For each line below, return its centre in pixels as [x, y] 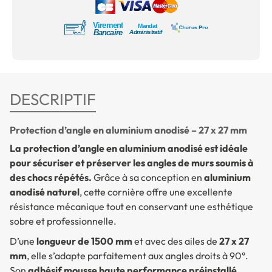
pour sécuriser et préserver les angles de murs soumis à [132, 162]
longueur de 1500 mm [84, 241]
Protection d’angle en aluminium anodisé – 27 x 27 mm [128, 130]
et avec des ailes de [176, 241]
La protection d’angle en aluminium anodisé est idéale [129, 148]
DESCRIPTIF [53, 99]
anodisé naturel [45, 192]
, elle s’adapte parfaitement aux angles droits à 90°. [138, 255]
